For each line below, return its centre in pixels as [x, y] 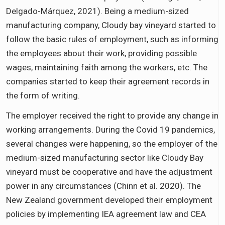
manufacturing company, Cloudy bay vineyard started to [111, 25]
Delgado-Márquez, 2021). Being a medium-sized [97, 11]
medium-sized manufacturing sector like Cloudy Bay [105, 157]
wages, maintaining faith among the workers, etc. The [107, 67]
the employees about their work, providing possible [101, 53]
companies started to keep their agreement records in [108, 81]
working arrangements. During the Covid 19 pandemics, [110, 129]
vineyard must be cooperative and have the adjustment [109, 172]
